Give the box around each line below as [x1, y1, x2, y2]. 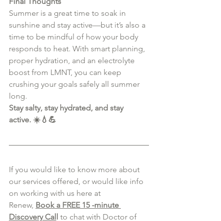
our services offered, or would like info [9, 176, 146, 186]
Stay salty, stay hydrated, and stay [9, 103, 125, 112]
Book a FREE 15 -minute [36, 200, 121, 210]
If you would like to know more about [9, 164, 142, 174]
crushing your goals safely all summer [9, 79, 142, 89]
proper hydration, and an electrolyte [9, 55, 137, 65]
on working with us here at [9, 188, 103, 198]
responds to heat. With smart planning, [9, 43, 147, 53]
